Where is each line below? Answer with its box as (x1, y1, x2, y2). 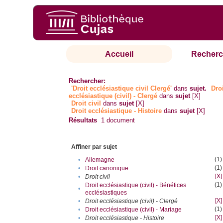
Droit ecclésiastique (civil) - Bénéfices (85, 182, 187, 189)
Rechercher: (69, 77, 106, 85)
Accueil (105, 50, 134, 59)
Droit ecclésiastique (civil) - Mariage (85, 206, 182, 214)
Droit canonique (85, 165, 129, 172)
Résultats (69, 116, 98, 124)
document (105, 116, 135, 124)
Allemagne (85, 156, 115, 164)
